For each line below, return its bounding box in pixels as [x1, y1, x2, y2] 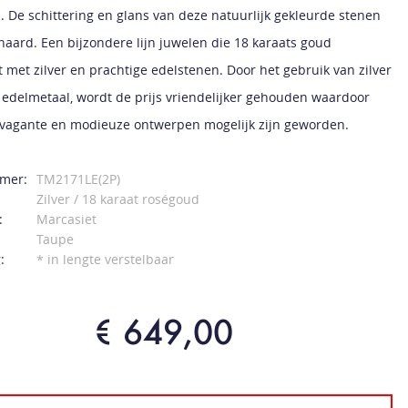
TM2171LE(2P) [36, 170, 121, 188]
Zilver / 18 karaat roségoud [36, 190, 200, 208]
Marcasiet [36, 210, 97, 228]
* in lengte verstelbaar [36, 250, 175, 268]
